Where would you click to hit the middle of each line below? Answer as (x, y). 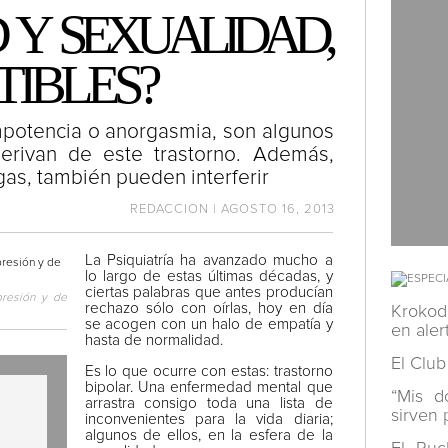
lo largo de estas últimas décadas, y (208, 276)
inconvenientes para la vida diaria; (208, 419)
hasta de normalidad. (153, 340)
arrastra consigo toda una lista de (208, 403)
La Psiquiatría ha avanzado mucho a (208, 260)
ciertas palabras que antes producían (208, 292)
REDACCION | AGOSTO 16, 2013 (232, 209)
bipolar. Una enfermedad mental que (208, 387)
